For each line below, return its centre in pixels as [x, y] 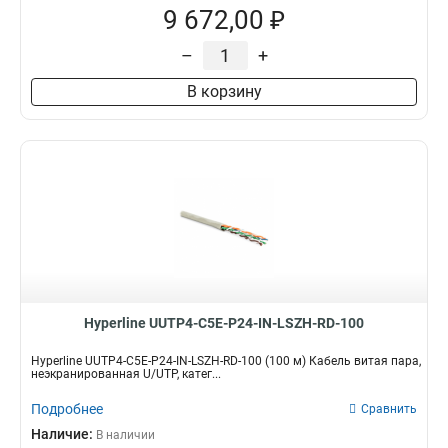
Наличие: [63, 434]
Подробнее [67, 409]
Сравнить [389, 409]
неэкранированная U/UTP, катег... [126, 374]
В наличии [125, 435]
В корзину [224, 91]
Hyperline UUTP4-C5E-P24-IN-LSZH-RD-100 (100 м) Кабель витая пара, [226, 361]
